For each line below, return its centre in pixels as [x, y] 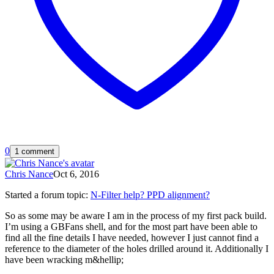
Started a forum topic [45, 194]
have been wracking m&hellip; [64, 259]
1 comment [35, 151]
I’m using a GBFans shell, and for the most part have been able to [131, 226]
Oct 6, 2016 [76, 174]
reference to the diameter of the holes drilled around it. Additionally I [137, 248]
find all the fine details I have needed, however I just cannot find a [132, 237]
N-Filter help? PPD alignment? [150, 194]
